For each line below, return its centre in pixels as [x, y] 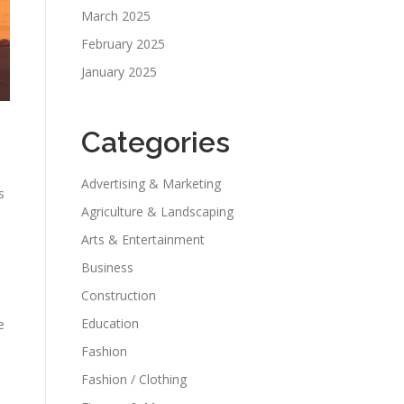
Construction [119, 295]
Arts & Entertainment [143, 239]
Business [107, 267]
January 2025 [119, 72]
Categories [156, 142]
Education [110, 323]
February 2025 [123, 44]
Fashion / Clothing [134, 379]
